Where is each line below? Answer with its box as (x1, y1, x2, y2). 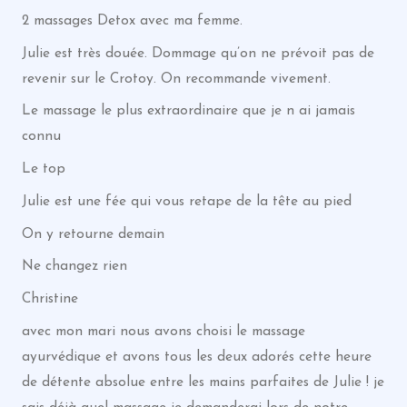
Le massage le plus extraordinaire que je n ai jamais (21, 104, 355, 119)
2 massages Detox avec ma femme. (21, 13, 243, 28)
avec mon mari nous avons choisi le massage (21, 323, 305, 339)
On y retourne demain (21, 226, 164, 242)
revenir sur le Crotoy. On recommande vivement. (21, 71, 331, 86)
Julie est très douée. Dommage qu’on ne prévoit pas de (21, 45, 374, 61)
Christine (21, 292, 78, 306)
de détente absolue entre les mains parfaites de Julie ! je (21, 374, 384, 390)
